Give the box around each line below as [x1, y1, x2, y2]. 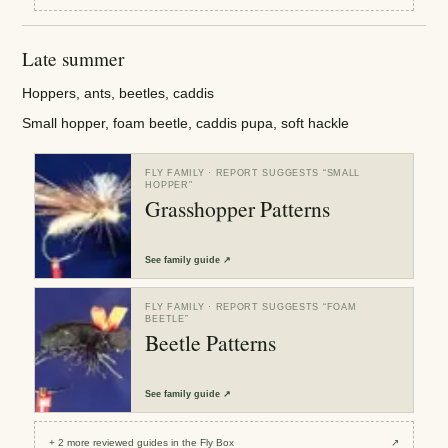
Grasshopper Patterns [145, 194, 331, 224]
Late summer [22, 46, 125, 72]
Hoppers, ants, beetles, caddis [22, 84, 215, 101]
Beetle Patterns [145, 328, 277, 358]
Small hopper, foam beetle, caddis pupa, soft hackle [22, 115, 350, 132]
